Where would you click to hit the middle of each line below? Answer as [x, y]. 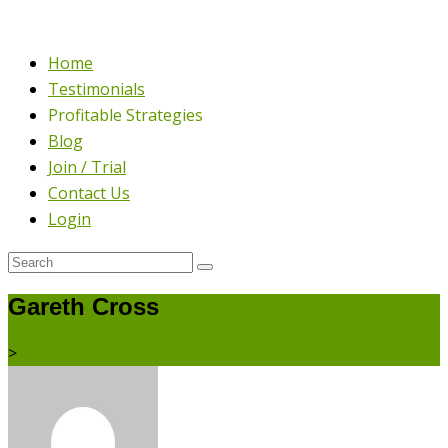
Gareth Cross [83, 306]
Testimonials [96, 89]
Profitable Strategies [125, 115]
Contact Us [89, 193]
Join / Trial [87, 167]
